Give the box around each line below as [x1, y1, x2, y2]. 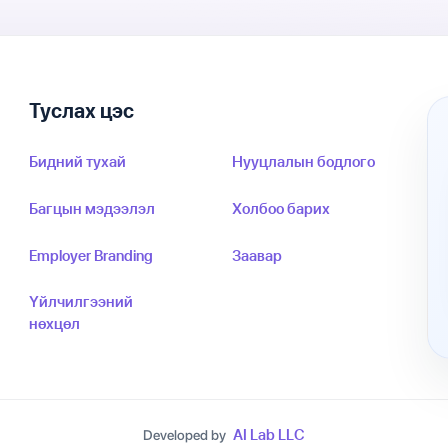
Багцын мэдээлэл [29, 200, 156, 218]
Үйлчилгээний [29, 293, 134, 311]
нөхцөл [29, 315, 81, 333]
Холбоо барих [232, 200, 330, 218]
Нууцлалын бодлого [232, 153, 375, 171]
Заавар [232, 247, 282, 265]
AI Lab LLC [233, 426, 305, 444]
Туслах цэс [29, 99, 135, 123]
